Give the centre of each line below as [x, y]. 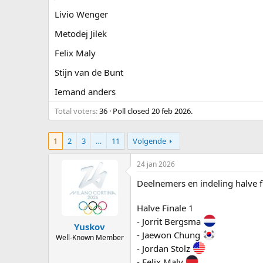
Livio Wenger [81, 14]
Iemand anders [85, 92]
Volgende [149, 141]
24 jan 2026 [156, 164]
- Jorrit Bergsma [170, 221]
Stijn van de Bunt [89, 72]
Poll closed [132, 111]
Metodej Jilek [81, 33]
